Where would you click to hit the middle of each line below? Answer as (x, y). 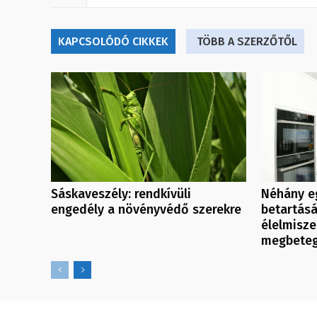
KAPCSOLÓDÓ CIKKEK (113, 42)
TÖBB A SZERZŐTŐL (247, 42)
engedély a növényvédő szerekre (146, 210)
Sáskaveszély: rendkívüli (121, 194)
